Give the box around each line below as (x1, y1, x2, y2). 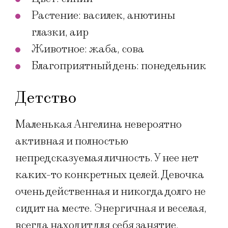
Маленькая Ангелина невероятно (15, 118, 182, 132)
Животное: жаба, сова (32, 42, 144, 56)
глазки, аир (32, 25, 89, 40)
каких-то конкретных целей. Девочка (15, 168, 204, 182)
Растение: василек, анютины (32, 9, 175, 23)
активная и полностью (15, 134, 128, 149)
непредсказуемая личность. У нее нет (15, 151, 198, 165)
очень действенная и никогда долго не (15, 185, 206, 199)
